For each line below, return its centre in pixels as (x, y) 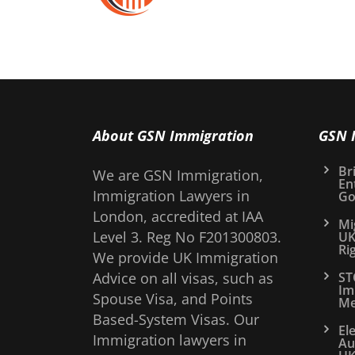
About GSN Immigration (173, 136)
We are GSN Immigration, (178, 176)
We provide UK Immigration (185, 258)
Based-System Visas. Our (176, 320)
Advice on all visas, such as (183, 279)
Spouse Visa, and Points (173, 299)
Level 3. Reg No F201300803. (187, 237)
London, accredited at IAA (178, 217)
